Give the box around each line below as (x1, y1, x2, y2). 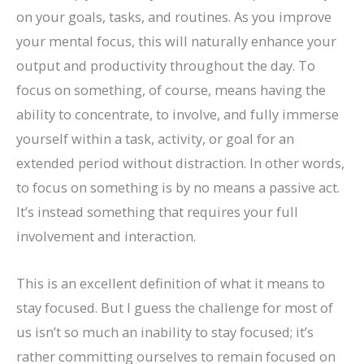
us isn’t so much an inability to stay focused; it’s (16, 323, 314, 342)
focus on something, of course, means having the (16, 80, 326, 99)
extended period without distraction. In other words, (16, 153, 344, 172)
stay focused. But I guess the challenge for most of (16, 298, 333, 318)
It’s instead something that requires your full (16, 201, 298, 221)
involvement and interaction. (16, 226, 196, 245)
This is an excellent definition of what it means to (16, 274, 325, 293)
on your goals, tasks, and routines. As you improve (16, 6, 331, 26)
